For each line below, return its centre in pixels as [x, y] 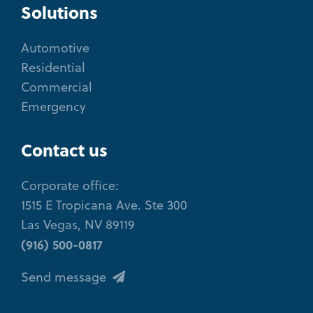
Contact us [64, 150]
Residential [53, 68]
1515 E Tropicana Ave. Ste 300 [104, 205]
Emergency [53, 107]
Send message [65, 277]
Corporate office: [70, 186]
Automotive [55, 48]
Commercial [57, 87]
